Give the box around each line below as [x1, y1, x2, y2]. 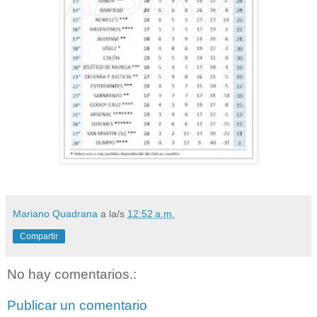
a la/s [100, 208, 127, 220]
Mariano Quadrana [13, 208, 98, 220]
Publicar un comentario [7, 298, 147, 313]
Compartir [20, 231, 58, 242]
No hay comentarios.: [7, 267, 137, 282]
